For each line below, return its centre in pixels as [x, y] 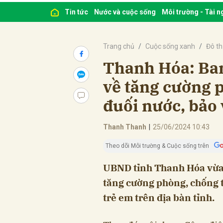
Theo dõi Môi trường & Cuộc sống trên [157, 146]
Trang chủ [119, 46]
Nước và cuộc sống [125, 12]
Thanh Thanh [125, 127]
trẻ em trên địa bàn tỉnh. [159, 197]
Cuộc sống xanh [170, 46]
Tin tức [76, 12]
